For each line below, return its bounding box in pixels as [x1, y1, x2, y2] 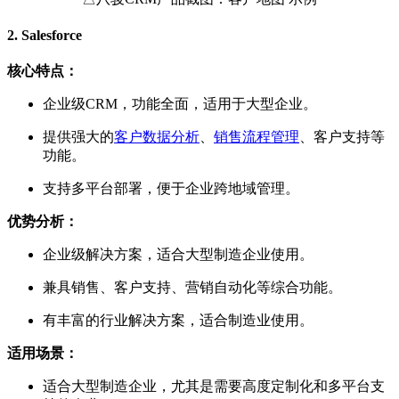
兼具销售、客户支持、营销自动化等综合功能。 [43, 280, 342, 296]
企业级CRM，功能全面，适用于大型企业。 [43, 96, 317, 112]
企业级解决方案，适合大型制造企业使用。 [43, 247, 313, 263]
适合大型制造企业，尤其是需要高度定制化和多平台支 [43, 379, 385, 395]
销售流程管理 [214, 129, 299, 145]
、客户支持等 [299, 129, 385, 145]
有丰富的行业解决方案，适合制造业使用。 [43, 313, 313, 329]
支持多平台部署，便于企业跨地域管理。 [43, 181, 299, 197]
